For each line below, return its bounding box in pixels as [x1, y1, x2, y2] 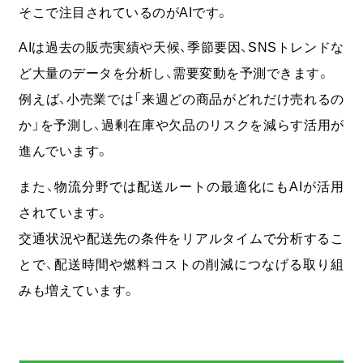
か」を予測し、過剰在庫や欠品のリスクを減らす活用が [19, 117, 344, 133]
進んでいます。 [19, 143, 109, 159]
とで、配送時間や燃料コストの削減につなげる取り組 [19, 256, 344, 271]
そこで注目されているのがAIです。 [19, 4, 229, 19]
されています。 [19, 204, 109, 220]
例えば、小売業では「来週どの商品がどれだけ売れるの [19, 92, 344, 107]
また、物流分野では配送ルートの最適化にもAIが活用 [19, 178, 344, 194]
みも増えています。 [19, 282, 136, 297]
